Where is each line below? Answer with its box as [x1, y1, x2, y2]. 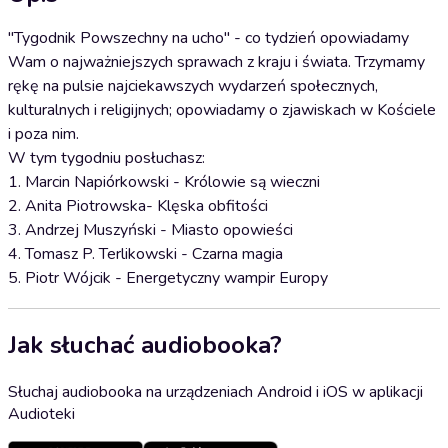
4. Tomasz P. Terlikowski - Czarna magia [8, 243, 283, 265]
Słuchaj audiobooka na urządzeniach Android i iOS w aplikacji [8, 380, 423, 403]
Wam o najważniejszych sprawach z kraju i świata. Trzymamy [8, 51, 425, 73]
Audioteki [8, 402, 75, 425]
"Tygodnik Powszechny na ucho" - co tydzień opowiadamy [8, 27, 409, 49]
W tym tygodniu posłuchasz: [8, 147, 205, 169]
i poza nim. [8, 123, 79, 145]
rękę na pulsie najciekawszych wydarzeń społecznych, [8, 75, 378, 97]
